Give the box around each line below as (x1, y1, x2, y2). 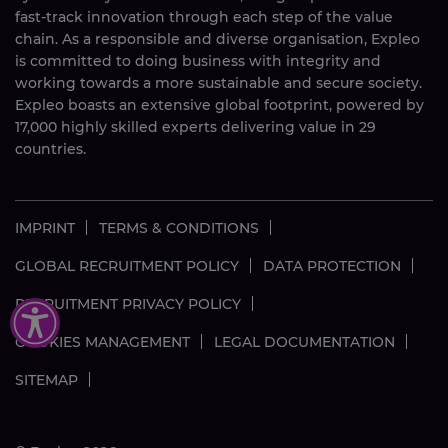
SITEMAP (15, 370, 78, 389)
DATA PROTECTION (263, 256, 401, 275)
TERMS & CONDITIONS (99, 218, 259, 237)
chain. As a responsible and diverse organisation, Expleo (15, 29, 420, 48)
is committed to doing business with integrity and (15, 51, 381, 70)
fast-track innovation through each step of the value (15, 7, 393, 26)
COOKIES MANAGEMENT (15, 332, 190, 351)
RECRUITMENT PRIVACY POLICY (15, 294, 241, 313)
